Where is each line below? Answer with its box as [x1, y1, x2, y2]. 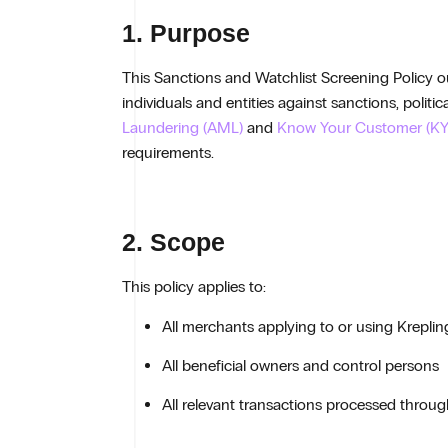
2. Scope [122, 228, 225, 257]
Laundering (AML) [122, 117, 243, 137]
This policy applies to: [122, 277, 266, 297]
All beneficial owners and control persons [162, 355, 439, 375]
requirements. [122, 142, 214, 162]
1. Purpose [122, 18, 250, 47]
